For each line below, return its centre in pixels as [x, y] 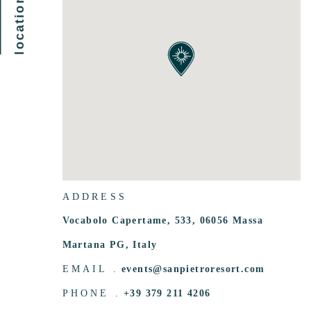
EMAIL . [91, 269]
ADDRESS [95, 197]
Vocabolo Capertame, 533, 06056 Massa [163, 221]
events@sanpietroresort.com [193, 269]
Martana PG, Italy [110, 245]
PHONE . [92, 294]
